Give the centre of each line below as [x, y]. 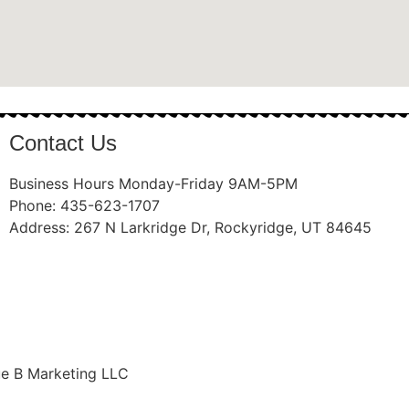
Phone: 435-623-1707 [84, 205]
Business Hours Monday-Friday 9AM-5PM [153, 183]
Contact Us [63, 142]
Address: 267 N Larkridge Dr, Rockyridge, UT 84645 [190, 227]
